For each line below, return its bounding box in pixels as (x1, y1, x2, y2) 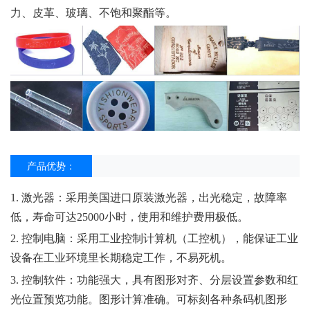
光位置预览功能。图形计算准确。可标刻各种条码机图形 (10, 293, 287, 305)
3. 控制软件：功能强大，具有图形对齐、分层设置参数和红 (10, 273, 298, 286)
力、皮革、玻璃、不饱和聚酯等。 (10, 7, 176, 19)
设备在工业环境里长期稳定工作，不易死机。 (10, 252, 232, 264)
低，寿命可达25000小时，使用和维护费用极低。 (10, 211, 248, 224)
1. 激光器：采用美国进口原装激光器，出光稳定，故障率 (10, 192, 287, 204)
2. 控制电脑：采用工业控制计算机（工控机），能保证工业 (10, 232, 298, 245)
